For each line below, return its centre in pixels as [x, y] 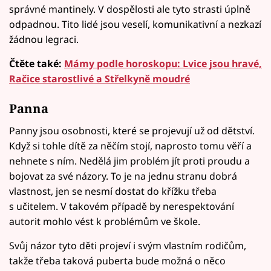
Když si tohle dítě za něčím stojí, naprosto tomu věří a [130, 145]
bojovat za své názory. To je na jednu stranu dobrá [123, 176]
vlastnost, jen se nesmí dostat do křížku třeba [113, 191]
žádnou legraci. [44, 40]
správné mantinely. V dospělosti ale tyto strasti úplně [130, 9]
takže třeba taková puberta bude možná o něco [117, 260]
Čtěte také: [37, 64]
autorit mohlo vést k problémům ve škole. [105, 221]
